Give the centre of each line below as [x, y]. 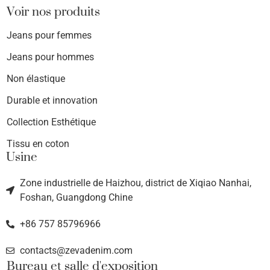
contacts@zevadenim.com [76, 250]
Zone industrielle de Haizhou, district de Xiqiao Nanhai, [135, 183]
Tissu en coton [38, 143]
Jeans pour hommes [50, 57]
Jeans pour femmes [49, 35]
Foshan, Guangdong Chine [76, 197]
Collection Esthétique [51, 122]
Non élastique [36, 78]
